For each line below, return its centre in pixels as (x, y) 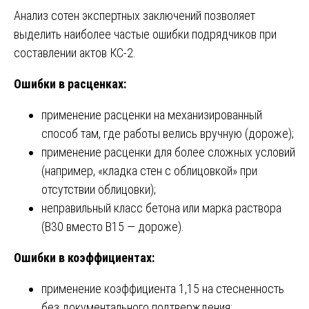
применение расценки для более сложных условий (168, 152)
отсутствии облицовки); (99, 189)
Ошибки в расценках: (70, 83)
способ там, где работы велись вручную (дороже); (168, 133)
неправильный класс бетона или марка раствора (161, 208)
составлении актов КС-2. (75, 52)
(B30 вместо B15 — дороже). (113, 226)
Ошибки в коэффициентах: (84, 257)
